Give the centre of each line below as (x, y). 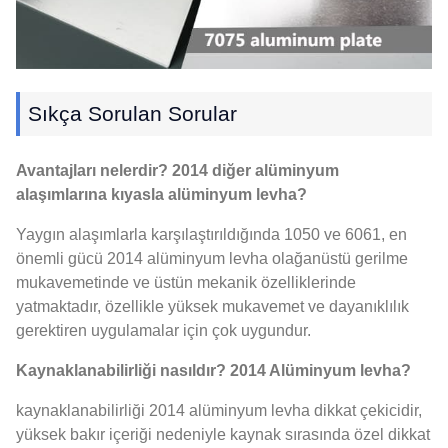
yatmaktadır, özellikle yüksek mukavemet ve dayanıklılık (212, 307)
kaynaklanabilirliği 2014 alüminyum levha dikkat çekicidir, (219, 411)
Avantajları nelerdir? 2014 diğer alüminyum (177, 171)
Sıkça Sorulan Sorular (132, 114)
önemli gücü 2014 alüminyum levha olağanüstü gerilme (212, 259)
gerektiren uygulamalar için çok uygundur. (163, 331)
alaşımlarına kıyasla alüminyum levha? (161, 195)
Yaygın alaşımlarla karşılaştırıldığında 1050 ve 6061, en (211, 235)
